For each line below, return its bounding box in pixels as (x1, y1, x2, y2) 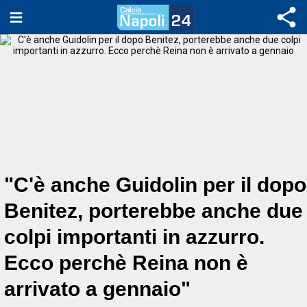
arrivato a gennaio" (4, 277, 191, 300)
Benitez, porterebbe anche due (4, 199, 303, 222)
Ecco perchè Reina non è (4, 251, 248, 274)
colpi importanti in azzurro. (4, 225, 265, 248)
